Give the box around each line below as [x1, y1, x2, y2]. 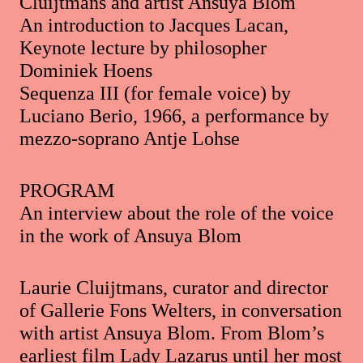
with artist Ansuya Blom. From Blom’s [19, 322, 324, 344]
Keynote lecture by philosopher [19, 37, 267, 59]
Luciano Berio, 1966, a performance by [19, 105, 329, 127]
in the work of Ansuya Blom [19, 225, 241, 247]
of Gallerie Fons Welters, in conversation [19, 300, 342, 322]
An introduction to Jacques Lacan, [19, 15, 288, 36]
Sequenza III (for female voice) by [19, 83, 291, 105]
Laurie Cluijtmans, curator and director [19, 277, 328, 299]
